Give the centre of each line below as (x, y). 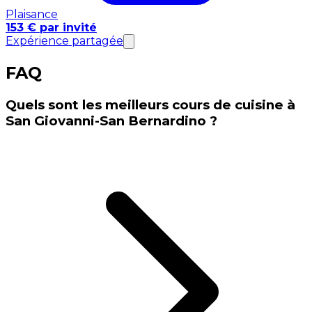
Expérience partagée (64, 40)
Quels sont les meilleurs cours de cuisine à (150, 104)
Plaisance (32, 14)
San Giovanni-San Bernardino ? (111, 120)
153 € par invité (51, 27)
